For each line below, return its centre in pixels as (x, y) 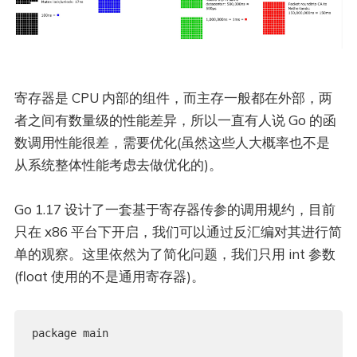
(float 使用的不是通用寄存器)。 (109, 277)
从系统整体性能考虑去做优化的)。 (118, 165)
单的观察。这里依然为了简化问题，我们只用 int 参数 (175, 254)
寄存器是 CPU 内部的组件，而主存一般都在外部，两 (173, 98)
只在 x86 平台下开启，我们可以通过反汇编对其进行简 (178, 232)
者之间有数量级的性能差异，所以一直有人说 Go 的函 (175, 120)
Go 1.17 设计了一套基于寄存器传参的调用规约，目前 (175, 210)
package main (70, 333)
